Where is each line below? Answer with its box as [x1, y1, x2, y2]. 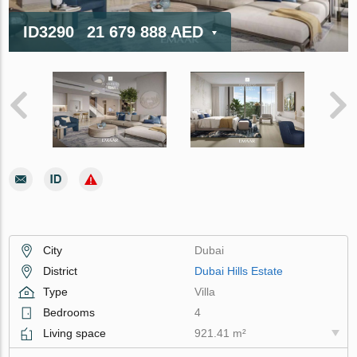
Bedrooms [43, 305, 96, 319]
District [43, 264, 78, 277]
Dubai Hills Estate [194, 264, 284, 277]
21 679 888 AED [82, 22, 209, 41]
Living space [43, 326, 107, 339]
